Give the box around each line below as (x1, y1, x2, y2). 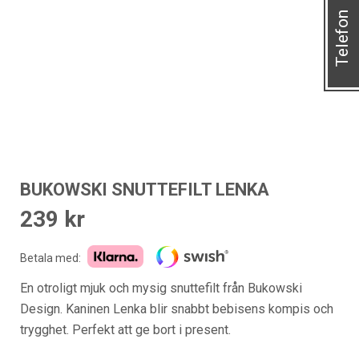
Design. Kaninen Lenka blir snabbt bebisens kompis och (20, 301, 333, 317)
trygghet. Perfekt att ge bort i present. (20, 321, 231, 337)
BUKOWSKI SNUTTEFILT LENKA (20, 179, 269, 200)
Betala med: (20, 251, 81, 264)
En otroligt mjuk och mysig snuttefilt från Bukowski (20, 280, 302, 296)
